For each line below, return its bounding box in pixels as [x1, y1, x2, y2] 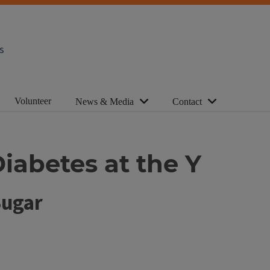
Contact [172, 96, 202, 107]
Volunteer [14, 95, 51, 106]
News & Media [75, 96, 134, 107]
